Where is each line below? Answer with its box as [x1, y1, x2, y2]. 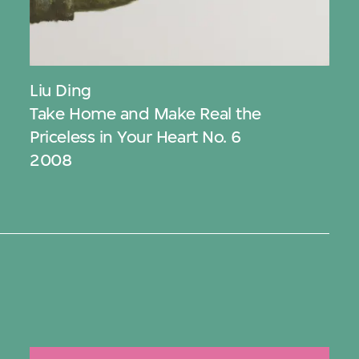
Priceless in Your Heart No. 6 [30, 126, 241, 147]
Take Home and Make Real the [30, 103, 261, 123]
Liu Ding [30, 79, 91, 100]
